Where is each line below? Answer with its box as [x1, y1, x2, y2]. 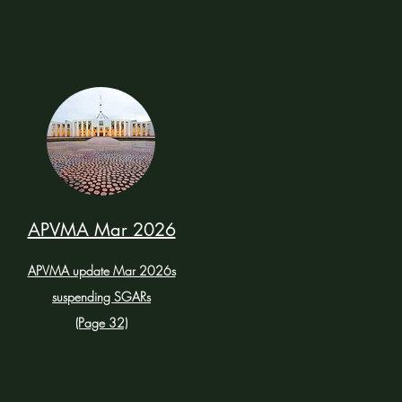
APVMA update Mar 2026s [27, 262, 176, 279]
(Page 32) [75, 314, 127, 331]
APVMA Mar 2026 [27, 218, 176, 241]
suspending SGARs [52, 288, 151, 305]
